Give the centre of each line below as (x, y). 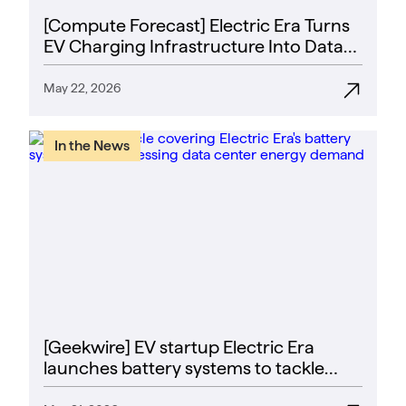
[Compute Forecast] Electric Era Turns (197, 26)
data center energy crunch (154, 389)
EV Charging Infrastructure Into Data (193, 47)
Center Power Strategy (138, 68)
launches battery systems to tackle (184, 368)
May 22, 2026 (82, 88)
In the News (92, 146)
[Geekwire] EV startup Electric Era (179, 348)
